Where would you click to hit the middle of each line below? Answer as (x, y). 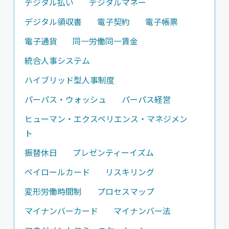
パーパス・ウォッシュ (65, 99)
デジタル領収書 (53, 21)
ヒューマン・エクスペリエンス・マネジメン (106, 118)
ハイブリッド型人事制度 (69, 79)
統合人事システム (57, 60)
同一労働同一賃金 (105, 41)
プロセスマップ (125, 191)
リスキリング (130, 171)
